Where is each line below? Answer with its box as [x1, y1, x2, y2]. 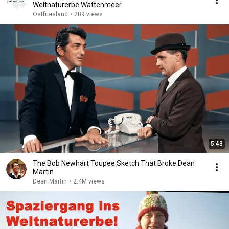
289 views [74, 11, 103, 18]
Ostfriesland [33, 11, 68, 18]
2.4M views [73, 178, 105, 185]
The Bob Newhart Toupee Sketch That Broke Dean [33, 159, 195, 167]
